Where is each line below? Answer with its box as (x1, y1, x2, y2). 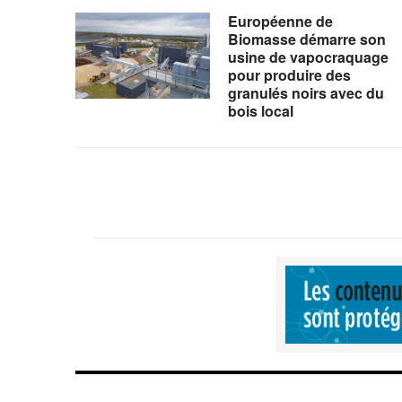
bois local (227, 100, 293, 121)
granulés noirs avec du (227, 82, 384, 103)
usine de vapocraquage (227, 46, 389, 67)
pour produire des (227, 64, 351, 85)
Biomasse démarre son (227, 28, 386, 49)
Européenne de (227, 10, 333, 31)
